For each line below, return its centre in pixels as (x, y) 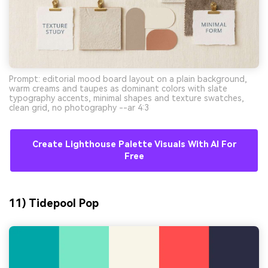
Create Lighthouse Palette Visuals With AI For (134, 144)
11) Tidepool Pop (54, 203)
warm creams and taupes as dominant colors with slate (118, 88)
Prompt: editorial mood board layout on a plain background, (128, 79)
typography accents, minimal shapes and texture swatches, (127, 98)
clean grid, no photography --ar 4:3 (79, 107)
